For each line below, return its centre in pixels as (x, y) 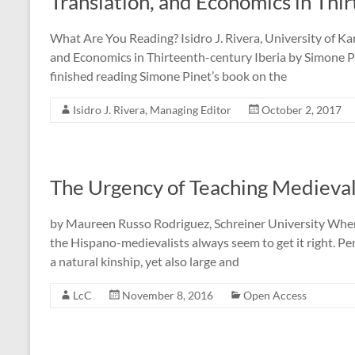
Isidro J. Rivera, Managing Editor (152, 110)
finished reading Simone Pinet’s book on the (168, 76)
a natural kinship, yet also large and (145, 261)
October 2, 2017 (302, 110)
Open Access (275, 295)
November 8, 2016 (168, 295)
